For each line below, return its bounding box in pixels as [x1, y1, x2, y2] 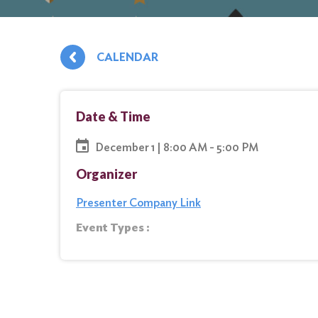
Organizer [76, 166, 137, 182]
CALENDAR [97, 50, 158, 64]
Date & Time [76, 109, 150, 124]
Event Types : [76, 221, 150, 234]
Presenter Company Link [76, 196, 201, 209]
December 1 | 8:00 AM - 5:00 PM [95, 140, 258, 154]
